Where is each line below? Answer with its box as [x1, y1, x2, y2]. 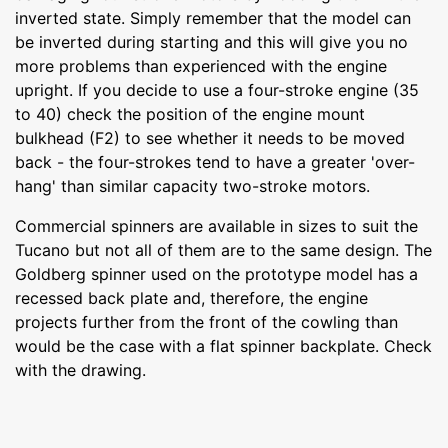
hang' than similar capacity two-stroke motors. [15, 175, 370, 196]
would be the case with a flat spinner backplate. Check [15, 335, 432, 356]
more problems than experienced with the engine [15, 55, 387, 76]
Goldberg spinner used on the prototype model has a [15, 263, 418, 284]
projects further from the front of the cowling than [15, 311, 398, 332]
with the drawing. [15, 359, 146, 380]
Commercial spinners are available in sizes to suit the [15, 215, 418, 236]
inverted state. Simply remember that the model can [15, 7, 411, 28]
